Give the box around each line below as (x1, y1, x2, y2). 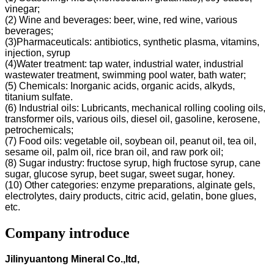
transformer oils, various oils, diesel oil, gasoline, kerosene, (5, 113, 260, 124)
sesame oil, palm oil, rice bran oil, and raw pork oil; (5, 146, 223, 157)
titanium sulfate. (5, 91, 73, 102)
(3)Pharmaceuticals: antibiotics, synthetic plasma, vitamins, (5, 36, 259, 47)
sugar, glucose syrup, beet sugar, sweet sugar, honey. (5, 168, 235, 179)
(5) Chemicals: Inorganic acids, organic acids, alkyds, (5, 80, 235, 91)
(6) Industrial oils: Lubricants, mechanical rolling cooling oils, (5, 102, 265, 113)
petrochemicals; (5, 124, 73, 135)
